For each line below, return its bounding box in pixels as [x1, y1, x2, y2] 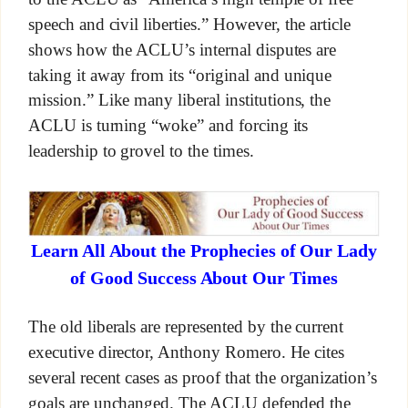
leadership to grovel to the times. [27, 141, 254, 161]
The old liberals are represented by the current [27, 317, 344, 337]
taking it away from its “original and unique [27, 65, 332, 85]
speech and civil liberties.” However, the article [27, 15, 352, 35]
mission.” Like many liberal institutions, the [27, 90, 331, 110]
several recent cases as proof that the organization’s [27, 367, 378, 387]
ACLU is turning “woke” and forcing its [27, 116, 309, 136]
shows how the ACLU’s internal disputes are [27, 40, 337, 59]
